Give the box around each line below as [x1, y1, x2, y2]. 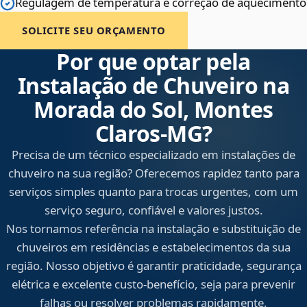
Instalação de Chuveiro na [18, 71, 289, 101]
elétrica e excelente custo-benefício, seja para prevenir [12, 276, 295, 293]
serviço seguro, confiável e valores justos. [44, 202, 263, 219]
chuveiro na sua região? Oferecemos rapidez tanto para [8, 165, 299, 182]
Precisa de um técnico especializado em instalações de [12, 147, 295, 163]
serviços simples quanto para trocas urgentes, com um [9, 184, 298, 200]
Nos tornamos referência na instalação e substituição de [6, 221, 301, 237]
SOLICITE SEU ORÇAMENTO [22, 23, 167, 38]
